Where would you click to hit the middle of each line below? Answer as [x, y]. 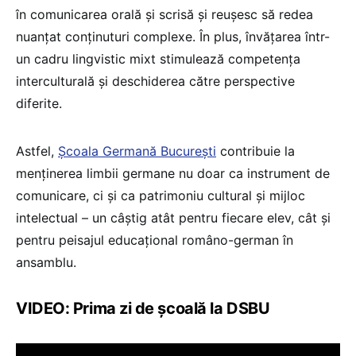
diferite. [39, 103]
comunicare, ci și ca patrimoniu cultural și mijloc [161, 195]
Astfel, [37, 151]
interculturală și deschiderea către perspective [155, 81]
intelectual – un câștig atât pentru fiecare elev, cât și [173, 217]
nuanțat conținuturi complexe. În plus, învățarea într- [173, 36]
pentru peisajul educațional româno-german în [155, 240]
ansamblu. [46, 262]
